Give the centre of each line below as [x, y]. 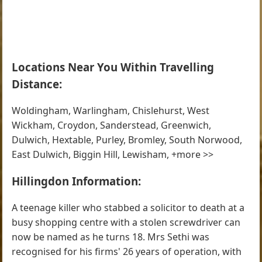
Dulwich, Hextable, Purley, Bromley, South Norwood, [127, 139]
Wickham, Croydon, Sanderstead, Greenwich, [112, 125]
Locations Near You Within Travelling [113, 67]
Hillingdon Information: [77, 181]
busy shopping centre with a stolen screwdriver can [126, 223]
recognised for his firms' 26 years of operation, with [127, 252]
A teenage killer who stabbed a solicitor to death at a [128, 208]
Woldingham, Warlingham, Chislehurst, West [111, 110]
